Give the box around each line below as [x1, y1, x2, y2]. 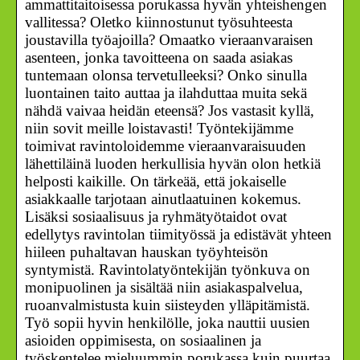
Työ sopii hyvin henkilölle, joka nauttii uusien [25, 313, 310, 331]
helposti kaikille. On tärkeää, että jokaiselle [25, 172, 286, 190]
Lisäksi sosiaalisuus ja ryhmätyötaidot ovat [25, 207, 287, 225]
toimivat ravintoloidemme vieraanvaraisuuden [25, 137, 306, 154]
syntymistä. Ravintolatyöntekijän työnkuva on [25, 260, 310, 278]
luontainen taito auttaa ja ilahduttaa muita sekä [25, 84, 307, 101]
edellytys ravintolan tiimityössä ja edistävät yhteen [25, 225, 332, 243]
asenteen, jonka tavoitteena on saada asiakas [25, 48, 292, 66]
